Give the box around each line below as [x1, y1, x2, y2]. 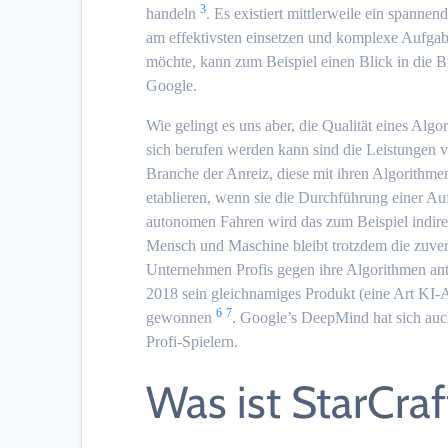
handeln [146, 4, 197, 22]
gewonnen [146, 308, 213, 326]
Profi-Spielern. [146, 332, 239, 350]
